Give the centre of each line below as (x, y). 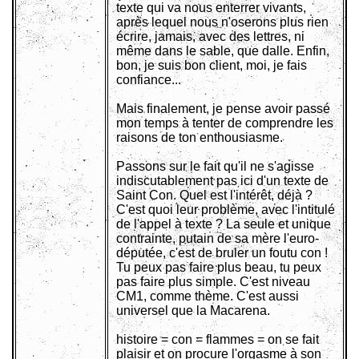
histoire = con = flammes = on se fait (218, 340)
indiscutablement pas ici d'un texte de (222, 181)
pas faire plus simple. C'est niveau (213, 282)
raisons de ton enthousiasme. (200, 138)
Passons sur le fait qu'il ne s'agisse (215, 167)
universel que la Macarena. (193, 311)
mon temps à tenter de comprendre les (225, 123)
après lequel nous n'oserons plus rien (222, 22)
